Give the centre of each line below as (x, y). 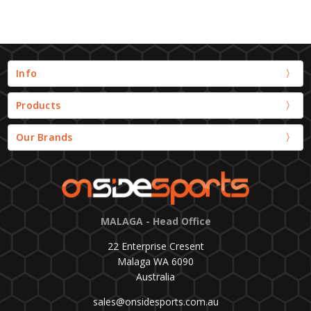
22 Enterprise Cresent (155, 246)
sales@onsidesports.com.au (155, 302)
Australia (155, 277)
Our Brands (44, 137)
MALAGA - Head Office (155, 221)
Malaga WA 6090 (155, 262)
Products (39, 105)
